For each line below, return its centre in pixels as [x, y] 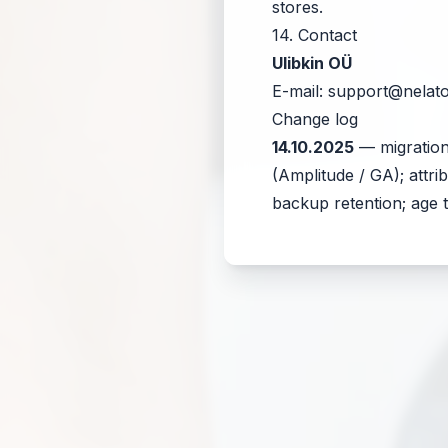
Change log [315, 119]
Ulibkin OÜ [312, 63]
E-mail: [297, 91]
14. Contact [314, 35]
